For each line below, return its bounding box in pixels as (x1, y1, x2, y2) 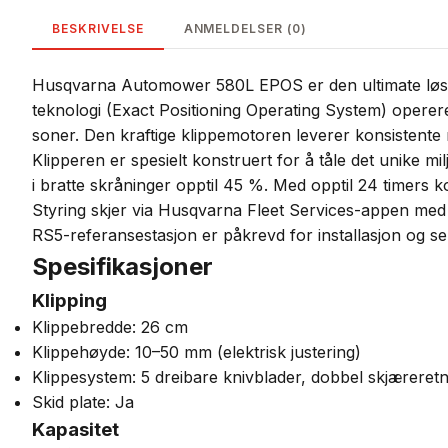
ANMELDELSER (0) (183, 21, 307, 36)
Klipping (32, 289, 107, 312)
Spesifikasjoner (32, 252, 213, 281)
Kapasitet (32, 418, 119, 441)
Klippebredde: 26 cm (32, 317, 188, 337)
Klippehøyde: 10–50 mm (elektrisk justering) (32, 342, 361, 362)
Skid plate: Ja (32, 392, 134, 412)
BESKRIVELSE (52, 21, 144, 36)
